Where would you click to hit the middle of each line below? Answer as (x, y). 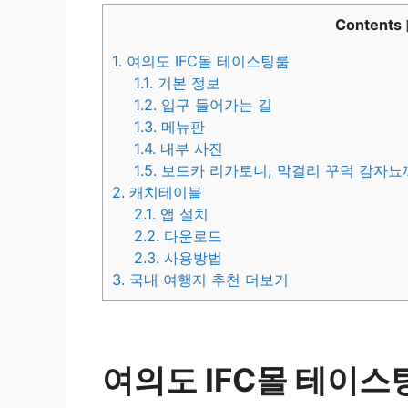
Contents (368, 24)
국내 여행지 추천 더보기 (207, 279)
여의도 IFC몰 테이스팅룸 (206, 61)
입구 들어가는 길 (215, 104)
